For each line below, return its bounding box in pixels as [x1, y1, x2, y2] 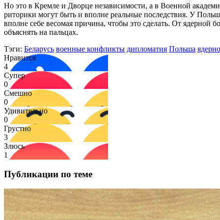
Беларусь [24, 44, 54, 53]
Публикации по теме [4, 168, 92, 179]
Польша [169, 44, 195, 53]
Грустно [4, 124, 31, 133]
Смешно [4, 88, 32, 97]
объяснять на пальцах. [4, 27, 78, 36]
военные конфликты [56, 44, 125, 53]
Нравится [4, 53, 36, 62]
